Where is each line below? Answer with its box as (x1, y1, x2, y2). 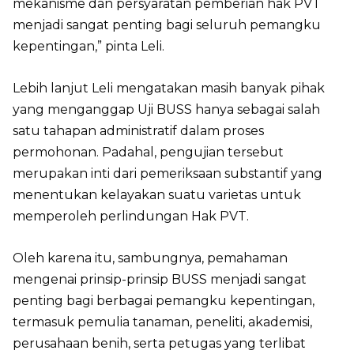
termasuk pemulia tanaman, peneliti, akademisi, (13, 314, 312, 330)
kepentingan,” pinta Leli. (13, 39, 164, 54)
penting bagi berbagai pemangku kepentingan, (13, 293, 314, 308)
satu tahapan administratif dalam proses (13, 123, 264, 138)
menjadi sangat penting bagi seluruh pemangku (13, 17, 321, 32)
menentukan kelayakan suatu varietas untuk (13, 187, 301, 202)
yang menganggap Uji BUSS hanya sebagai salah (13, 102, 320, 117)
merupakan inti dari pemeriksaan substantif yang (13, 166, 322, 181)
